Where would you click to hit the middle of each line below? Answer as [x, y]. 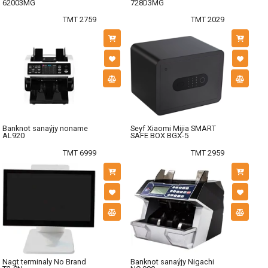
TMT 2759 [79, 19]
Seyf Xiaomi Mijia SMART [173, 129]
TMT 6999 [79, 153]
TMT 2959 [207, 153]
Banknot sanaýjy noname [45, 129]
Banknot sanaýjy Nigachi [172, 262]
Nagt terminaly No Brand [44, 262]
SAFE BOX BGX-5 [159, 136]
